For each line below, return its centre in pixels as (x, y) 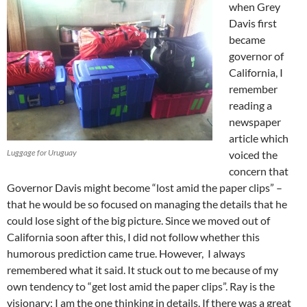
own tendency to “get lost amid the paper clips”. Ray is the (141, 286)
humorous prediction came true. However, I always (126, 254)
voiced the (253, 155)
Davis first (253, 23)
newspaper (255, 122)
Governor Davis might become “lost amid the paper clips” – (145, 188)
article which (259, 138)
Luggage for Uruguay (42, 153)
